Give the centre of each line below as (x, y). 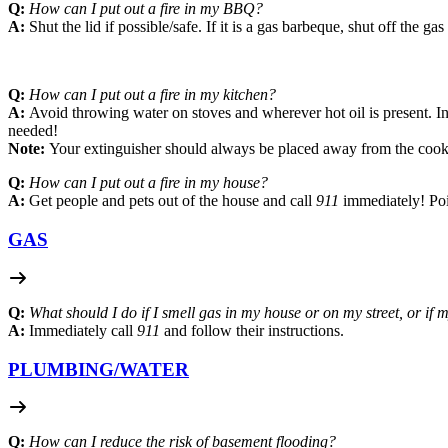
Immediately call (83, 330)
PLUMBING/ (63, 369)
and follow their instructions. (252, 330)
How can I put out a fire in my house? (148, 183)
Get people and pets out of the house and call (170, 201)
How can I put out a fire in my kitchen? (152, 95)
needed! (33, 131)
